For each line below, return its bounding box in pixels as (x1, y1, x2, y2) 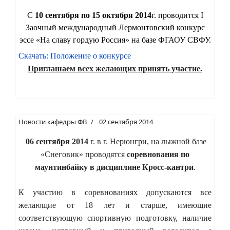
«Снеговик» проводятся (41, 149, 127, 159)
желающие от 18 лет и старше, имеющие (18, 200, 212, 209)
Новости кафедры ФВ (18, 117, 87, 126)
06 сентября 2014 (26, 137, 88, 146)
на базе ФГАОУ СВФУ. (131, 35, 211, 44)
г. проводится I (151, 10, 203, 20)
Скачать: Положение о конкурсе (18, 51, 131, 60)
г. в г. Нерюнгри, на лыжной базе (88, 137, 206, 146)
